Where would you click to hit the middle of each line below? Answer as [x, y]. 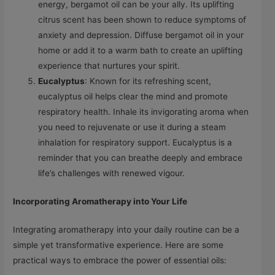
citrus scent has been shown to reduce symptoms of [142, 20]
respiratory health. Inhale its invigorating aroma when [144, 112]
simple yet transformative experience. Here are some [118, 245]
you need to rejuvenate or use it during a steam [132, 127]
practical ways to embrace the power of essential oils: [120, 261]
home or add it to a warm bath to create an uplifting [141, 51]
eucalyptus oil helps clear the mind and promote [133, 97]
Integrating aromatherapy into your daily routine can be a [126, 230]
